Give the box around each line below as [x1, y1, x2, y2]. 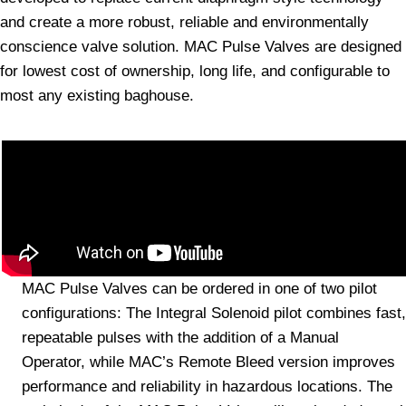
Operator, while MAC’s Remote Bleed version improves [22, 353, 395, 371]
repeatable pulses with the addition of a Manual [22, 329, 339, 346]
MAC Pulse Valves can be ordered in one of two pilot [22, 280, 377, 297]
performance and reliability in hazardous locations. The [22, 378, 392, 395]
